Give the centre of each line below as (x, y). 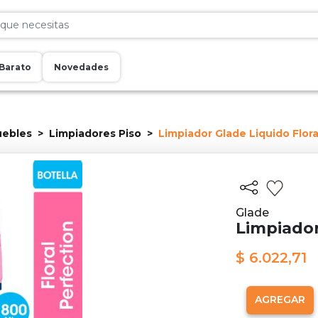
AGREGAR (280, 300)
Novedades (81, 67)
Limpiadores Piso (95, 133)
